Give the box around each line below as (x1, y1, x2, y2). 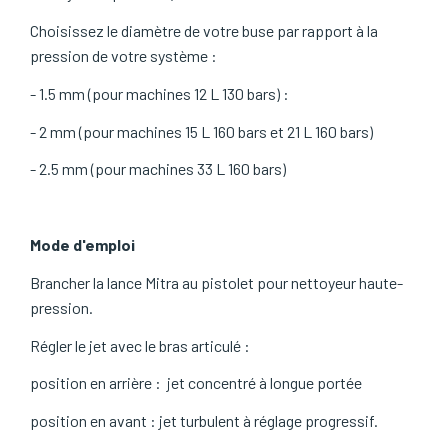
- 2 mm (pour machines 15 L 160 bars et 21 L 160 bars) (30, 121, 376, 141)
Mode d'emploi (30, 235, 135, 254)
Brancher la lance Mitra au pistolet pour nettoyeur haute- (30, 272, 403, 292)
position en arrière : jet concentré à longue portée (30, 373, 365, 393)
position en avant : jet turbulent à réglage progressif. (30, 411, 378, 431)
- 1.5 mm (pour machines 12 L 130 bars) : (30, 83, 289, 103)
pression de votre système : (30, 46, 217, 66)
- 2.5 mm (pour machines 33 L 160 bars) (30, 159, 289, 179)
